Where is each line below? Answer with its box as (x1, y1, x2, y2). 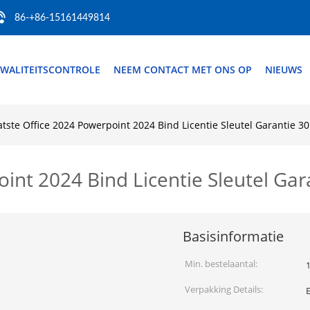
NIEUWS (265, 63, 302, 76)
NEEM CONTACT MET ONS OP (113, 63, 252, 76)
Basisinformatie (183, 227, 284, 246)
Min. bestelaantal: (185, 257, 257, 270)
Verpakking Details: (185, 283, 263, 295)
